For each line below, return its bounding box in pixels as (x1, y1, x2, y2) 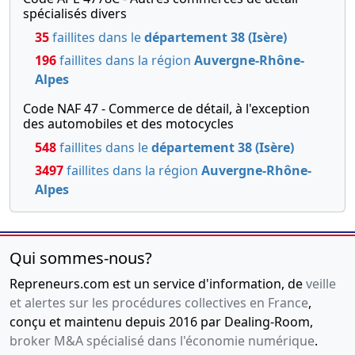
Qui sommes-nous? (10, 247, 152, 269)
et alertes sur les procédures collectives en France (10, 294, 308, 312)
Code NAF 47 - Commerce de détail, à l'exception (23, 100, 310, 118)
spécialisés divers (23, 5, 127, 23)
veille (306, 275, 336, 293)
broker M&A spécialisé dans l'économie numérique (10, 332, 315, 350)
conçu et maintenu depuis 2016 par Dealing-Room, (10, 313, 313, 331)
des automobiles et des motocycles (23, 115, 234, 133)
